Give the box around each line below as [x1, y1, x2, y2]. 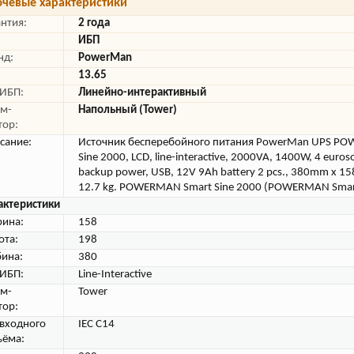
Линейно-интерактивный [78, 87, 206, 99]
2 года [78, 17, 110, 29]
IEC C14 [78, 318, 115, 330]
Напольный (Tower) [78, 104, 177, 116]
